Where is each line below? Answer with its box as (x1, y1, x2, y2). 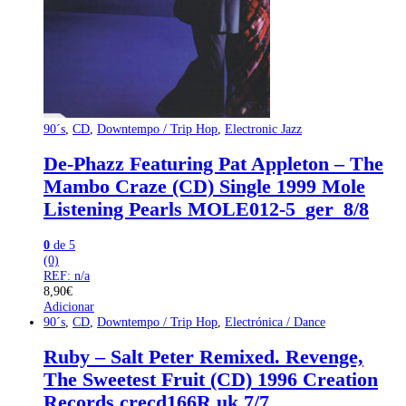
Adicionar (43, 298, 94, 314)
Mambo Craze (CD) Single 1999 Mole (43, 175, 365, 198)
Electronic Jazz (225, 121, 302, 137)
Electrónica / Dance (225, 314, 325, 329)
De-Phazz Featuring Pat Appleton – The (43, 152, 383, 175)
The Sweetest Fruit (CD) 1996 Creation (43, 368, 378, 391)
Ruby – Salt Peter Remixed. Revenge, (43, 345, 363, 368)
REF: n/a (43, 267, 90, 283)
